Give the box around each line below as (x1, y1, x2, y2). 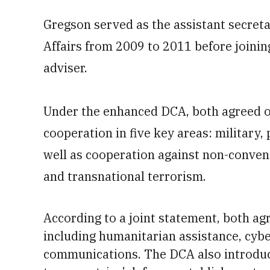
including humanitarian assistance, (43, 228, 245, 244)
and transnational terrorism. (43, 168, 206, 184)
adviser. (43, 60, 87, 76)
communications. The (43, 246, 169, 262)
